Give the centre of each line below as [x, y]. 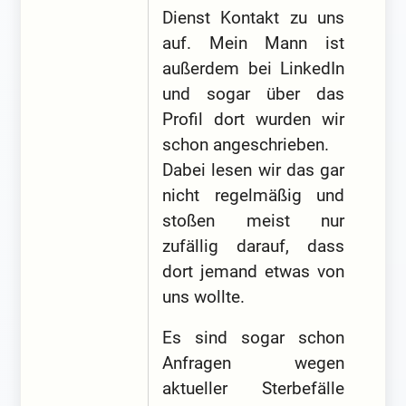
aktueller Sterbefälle [253, 389]
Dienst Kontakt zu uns [253, 17]
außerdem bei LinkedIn [253, 68]
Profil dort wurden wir [253, 119]
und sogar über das [253, 93]
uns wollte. [204, 296]
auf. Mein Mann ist [253, 43]
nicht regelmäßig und [253, 195]
